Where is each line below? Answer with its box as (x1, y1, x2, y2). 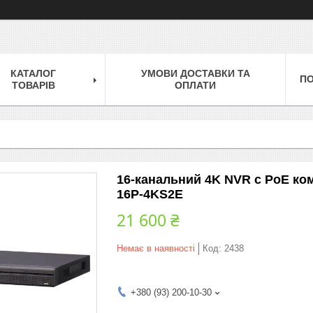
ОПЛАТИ (175, 79, 216, 91)
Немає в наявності (117, 242, 195, 254)
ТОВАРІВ (11, 79, 55, 91)
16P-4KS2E (117, 187, 183, 201)
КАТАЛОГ (10, 67, 56, 79)
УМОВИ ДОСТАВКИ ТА (140, 67, 250, 79)
